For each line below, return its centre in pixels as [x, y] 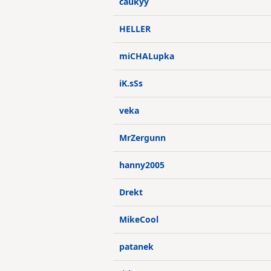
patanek [136, 247]
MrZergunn [142, 138]
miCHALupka [147, 56]
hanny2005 [142, 165]
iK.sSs [131, 83]
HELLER [135, 29]
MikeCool [139, 219]
